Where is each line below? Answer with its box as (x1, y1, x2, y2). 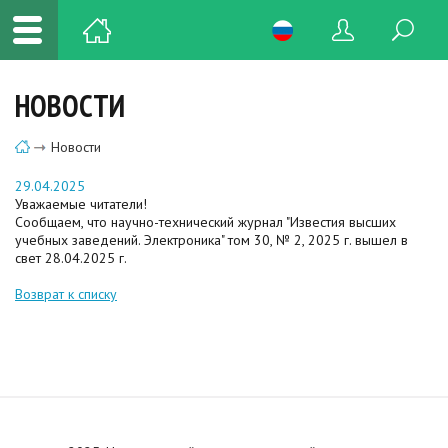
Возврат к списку (15, 284, 117, 303)
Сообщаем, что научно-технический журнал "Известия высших (15, 212, 396, 231)
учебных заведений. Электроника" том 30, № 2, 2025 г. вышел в (15, 230, 408, 249)
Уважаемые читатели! (15, 194, 147, 213)
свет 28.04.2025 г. (15, 248, 127, 267)
